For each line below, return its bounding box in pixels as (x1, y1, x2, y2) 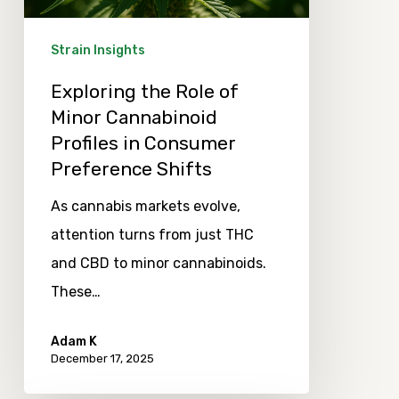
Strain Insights (50, 43, 145, 59)
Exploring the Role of (50, 80, 239, 103)
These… (50, 283, 101, 301)
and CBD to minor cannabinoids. (50, 255, 266, 273)
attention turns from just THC (50, 226, 254, 244)
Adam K (50, 334, 97, 350)
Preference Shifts (50, 158, 212, 181)
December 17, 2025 (50, 352, 154, 366)
